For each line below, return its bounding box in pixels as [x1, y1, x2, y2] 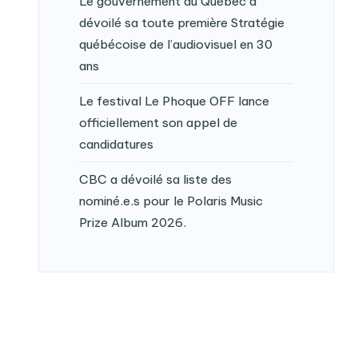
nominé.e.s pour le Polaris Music [78, 193, 263, 209]
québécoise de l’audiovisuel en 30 [78, 36, 272, 52]
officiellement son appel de [78, 114, 237, 130]
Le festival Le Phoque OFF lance [78, 93, 269, 109]
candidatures [78, 136, 153, 152]
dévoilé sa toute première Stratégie [78, 14, 284, 30]
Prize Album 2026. [78, 214, 186, 230]
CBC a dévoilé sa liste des [78, 171, 232, 187]
